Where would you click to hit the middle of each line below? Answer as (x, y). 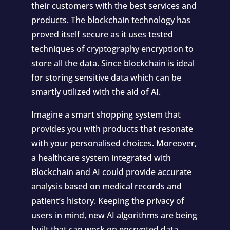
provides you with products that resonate (112, 129)
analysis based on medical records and (106, 186)
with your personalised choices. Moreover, (114, 143)
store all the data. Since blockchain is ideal (113, 63)
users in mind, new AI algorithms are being (114, 215)
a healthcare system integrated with (101, 158)
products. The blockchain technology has (111, 20)
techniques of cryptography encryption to (112, 49)
